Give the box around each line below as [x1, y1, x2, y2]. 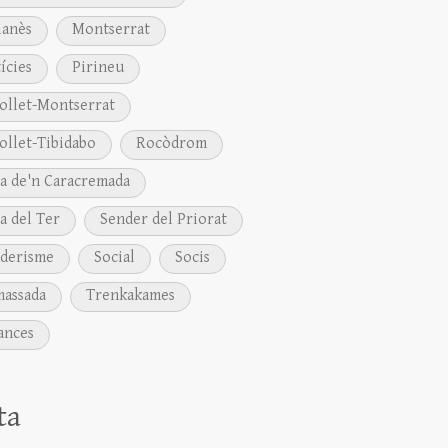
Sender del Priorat [100, 210, 228, 230]
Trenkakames [86, 286, 176, 306]
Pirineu [72, 58, 125, 78]
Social [94, 248, 136, 268]
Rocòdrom [136, 134, 208, 154]
